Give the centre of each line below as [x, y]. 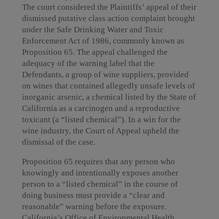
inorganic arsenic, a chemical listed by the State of [109, 97]
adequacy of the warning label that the [88, 63]
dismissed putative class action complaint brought [108, 18]
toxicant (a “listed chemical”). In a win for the [101, 120]
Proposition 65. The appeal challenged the [95, 52]
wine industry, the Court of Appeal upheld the [100, 131]
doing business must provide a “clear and [93, 195]
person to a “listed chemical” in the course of [100, 184]
